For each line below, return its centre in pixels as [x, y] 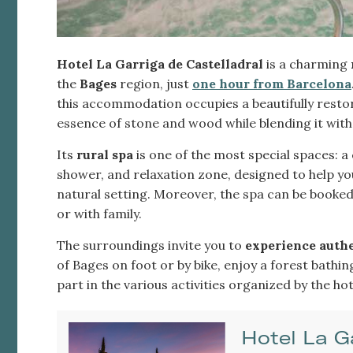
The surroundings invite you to [151, 245]
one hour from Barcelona [272, 83]
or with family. [99, 213]
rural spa [105, 154]
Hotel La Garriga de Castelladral [160, 63]
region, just [156, 83]
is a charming [307, 63]
